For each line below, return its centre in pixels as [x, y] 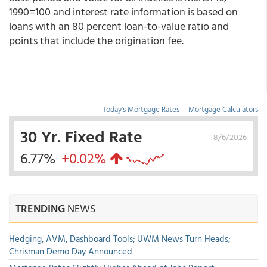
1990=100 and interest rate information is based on [123, 12]
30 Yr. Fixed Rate [81, 136]
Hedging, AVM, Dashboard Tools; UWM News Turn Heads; [119, 239]
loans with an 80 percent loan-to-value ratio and [119, 26]
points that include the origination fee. [96, 40]
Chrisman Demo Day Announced [71, 251]
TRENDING [40, 208]
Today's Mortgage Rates [141, 109]
